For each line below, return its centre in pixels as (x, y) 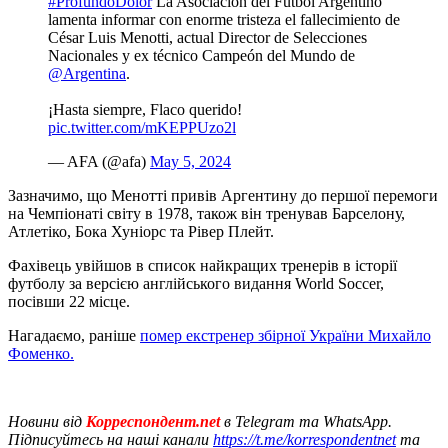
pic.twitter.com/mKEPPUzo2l (142, 127)
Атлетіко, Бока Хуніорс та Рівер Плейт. (141, 231)
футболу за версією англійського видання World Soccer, (196, 283)
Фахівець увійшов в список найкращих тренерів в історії (202, 265)
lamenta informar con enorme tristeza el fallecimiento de (224, 19)
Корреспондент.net (153, 421)
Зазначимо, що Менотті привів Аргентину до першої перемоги (223, 195)
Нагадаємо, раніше (74, 335)
